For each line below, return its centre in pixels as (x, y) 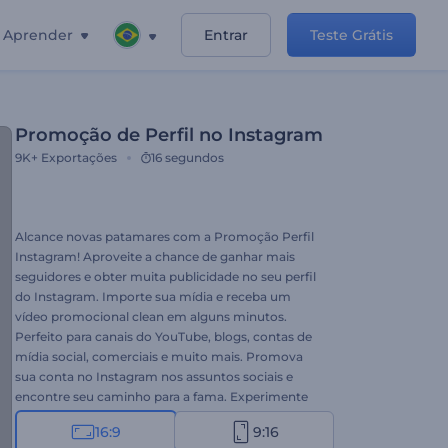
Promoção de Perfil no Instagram (169, 135)
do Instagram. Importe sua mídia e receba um (153, 296)
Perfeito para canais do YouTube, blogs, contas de (163, 336)
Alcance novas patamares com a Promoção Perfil (164, 236)
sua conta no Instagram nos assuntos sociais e (154, 376)
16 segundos (187, 157)
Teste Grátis (351, 35)
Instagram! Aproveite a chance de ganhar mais (155, 256)
